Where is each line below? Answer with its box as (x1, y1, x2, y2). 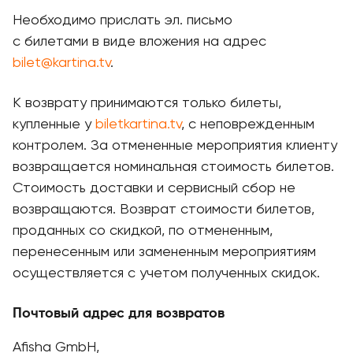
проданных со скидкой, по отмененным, (13, 224, 273, 238)
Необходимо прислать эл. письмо (13, 13, 232, 28)
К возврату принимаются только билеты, (13, 96, 281, 110)
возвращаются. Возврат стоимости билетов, (13, 203, 314, 217)
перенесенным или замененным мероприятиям (13, 245, 316, 259)
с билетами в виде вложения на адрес (13, 35, 266, 49)
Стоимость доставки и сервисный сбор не (13, 181, 295, 195)
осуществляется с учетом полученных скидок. (13, 266, 320, 281)
